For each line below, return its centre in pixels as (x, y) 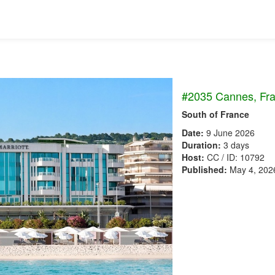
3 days (235, 145)
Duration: (201, 145)
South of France (215, 114)
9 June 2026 (229, 133)
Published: (204, 169)
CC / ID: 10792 (234, 157)
